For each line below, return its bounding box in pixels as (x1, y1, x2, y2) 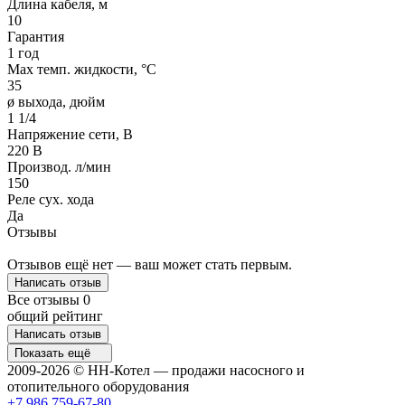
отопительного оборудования (7, 378, 189, 394)
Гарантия (7, 28, 64, 44)
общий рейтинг (7, 307, 103, 324)
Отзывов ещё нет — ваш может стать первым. (7, 256, 292, 272)
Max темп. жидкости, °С (7, 61, 156, 77)
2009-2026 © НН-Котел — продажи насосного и (7, 362, 305, 378)
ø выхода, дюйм (7, 93, 105, 109)
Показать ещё (14, 345, 94, 360)
